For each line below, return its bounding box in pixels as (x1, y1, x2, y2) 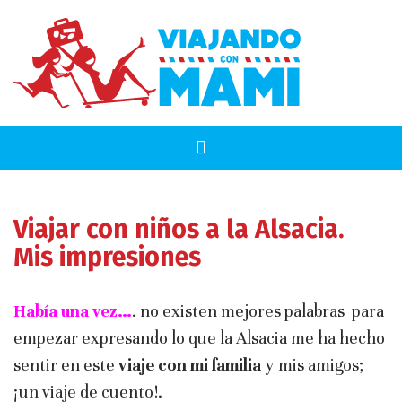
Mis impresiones (13, 241, 201, 273)
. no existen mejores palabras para (132, 301, 384, 321)
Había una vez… (13, 301, 132, 321)
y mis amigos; (261, 354, 363, 375)
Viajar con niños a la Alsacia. (13, 214, 345, 245)
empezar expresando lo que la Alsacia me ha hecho (13, 328, 385, 348)
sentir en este (13, 354, 118, 375)
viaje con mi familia (118, 354, 261, 375)
